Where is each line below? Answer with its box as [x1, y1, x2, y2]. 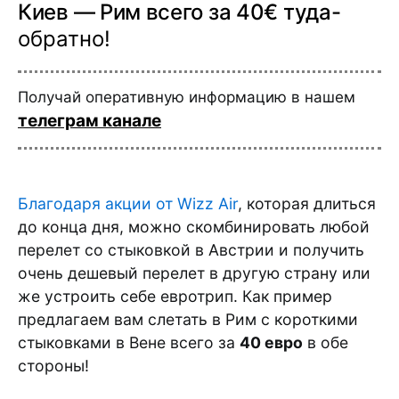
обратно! [18, 26, 110, 52]
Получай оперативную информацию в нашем [18, 88, 355, 106]
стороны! [18, 356, 89, 375]
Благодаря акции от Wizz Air [18, 194, 238, 213]
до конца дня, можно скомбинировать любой [18, 217, 370, 236]
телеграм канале [18, 110, 161, 131]
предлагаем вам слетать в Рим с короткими [18, 310, 358, 329]
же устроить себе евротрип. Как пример [18, 287, 332, 305]
